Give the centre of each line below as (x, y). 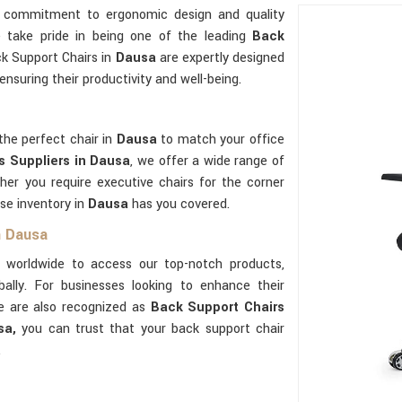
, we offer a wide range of (207, 161)
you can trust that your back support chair (150, 329)
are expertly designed (222, 58)
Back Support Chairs (217, 307)
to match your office (220, 140)
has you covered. (181, 204)
